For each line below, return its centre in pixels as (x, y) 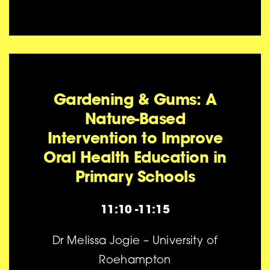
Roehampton (135, 261)
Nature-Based (135, 119)
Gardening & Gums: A (135, 99)
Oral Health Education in (135, 157)
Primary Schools (135, 177)
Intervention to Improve (135, 138)
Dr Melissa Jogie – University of (135, 242)
